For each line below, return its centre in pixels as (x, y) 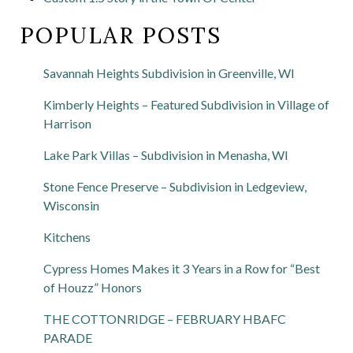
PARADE (68, 337)
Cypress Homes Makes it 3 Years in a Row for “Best (182, 268)
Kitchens (67, 236)
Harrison (67, 123)
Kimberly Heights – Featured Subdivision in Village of (186, 104)
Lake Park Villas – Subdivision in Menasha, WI (166, 154)
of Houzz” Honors (93, 287)
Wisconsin (71, 205)
